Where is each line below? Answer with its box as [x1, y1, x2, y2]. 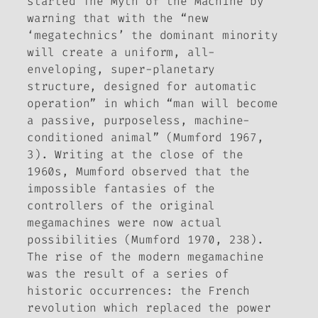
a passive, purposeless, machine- [27, 113, 251, 128]
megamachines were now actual [27, 215, 222, 231]
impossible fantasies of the [27, 181, 216, 197]
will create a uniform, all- [27, 45, 216, 60]
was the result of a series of [27, 266, 229, 282]
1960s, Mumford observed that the [27, 164, 251, 180]
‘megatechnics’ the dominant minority [27, 28, 278, 43]
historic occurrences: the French [27, 283, 251, 299]
